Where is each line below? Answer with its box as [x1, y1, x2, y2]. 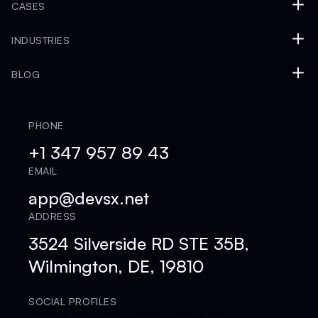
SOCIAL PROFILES [28, 295, 117, 307]
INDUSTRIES [11, 33, 70, 46]
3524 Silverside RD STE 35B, [28, 232, 249, 254]
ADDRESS [28, 209, 77, 222]
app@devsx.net [28, 187, 149, 209]
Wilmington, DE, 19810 [28, 255, 204, 277]
